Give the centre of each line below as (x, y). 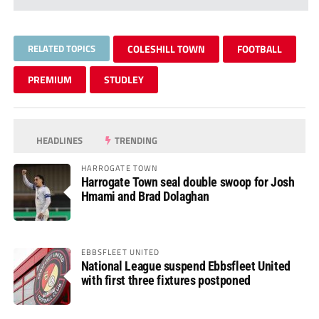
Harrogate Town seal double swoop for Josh (188, 182)
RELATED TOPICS (61, 48)
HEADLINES (59, 140)
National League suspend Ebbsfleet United (185, 266)
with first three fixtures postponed (166, 280)
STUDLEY (124, 79)
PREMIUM (49, 79)
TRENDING (135, 140)
